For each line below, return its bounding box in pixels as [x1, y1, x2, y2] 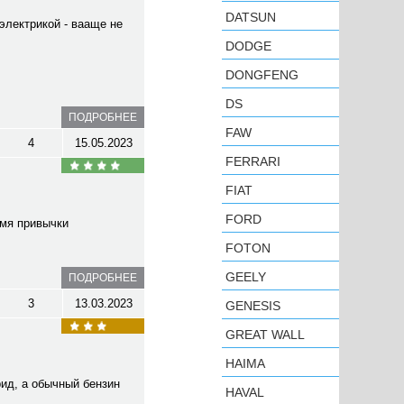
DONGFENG [225, 68, 298, 82]
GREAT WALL [225, 327, 305, 342]
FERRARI [225, 154, 280, 169]
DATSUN [225, 10, 276, 24]
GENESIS [225, 298, 280, 313]
